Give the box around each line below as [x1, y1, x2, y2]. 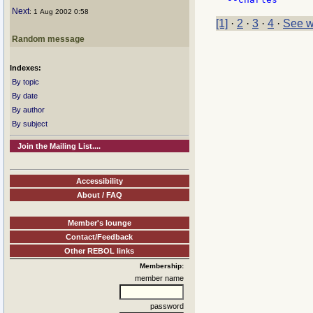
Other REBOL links [64, 246, 135, 255]
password [150, 301, 184, 310]
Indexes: [10, 64, 41, 72]
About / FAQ [77, 190, 122, 199]
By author [12, 105, 45, 114]
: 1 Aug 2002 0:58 [29, 8, 89, 15]
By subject [12, 119, 48, 128]
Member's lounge [68, 218, 131, 227]
